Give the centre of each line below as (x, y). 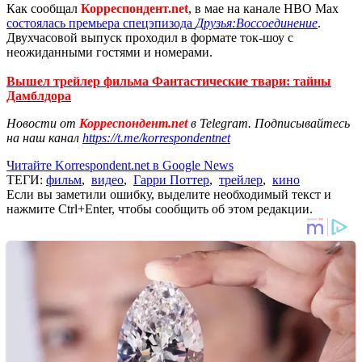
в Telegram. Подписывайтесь (270, 123)
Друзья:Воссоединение (257, 23)
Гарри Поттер (171, 179)
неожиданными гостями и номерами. (111, 52)
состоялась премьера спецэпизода (101, 23)
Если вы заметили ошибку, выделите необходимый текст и (169, 194)
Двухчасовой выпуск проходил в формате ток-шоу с (150, 37)
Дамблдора (39, 95)
